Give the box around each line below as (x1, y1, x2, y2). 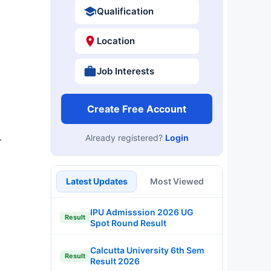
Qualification (96, 5, 154, 17)
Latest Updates (65, 175, 128, 186)
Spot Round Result (90, 217, 166, 228)
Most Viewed (150, 175, 204, 186)
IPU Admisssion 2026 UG (90, 206, 194, 217)
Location (96, 35, 135, 47)
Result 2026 (90, 256, 140, 266)
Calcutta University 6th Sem (90, 245, 204, 255)
